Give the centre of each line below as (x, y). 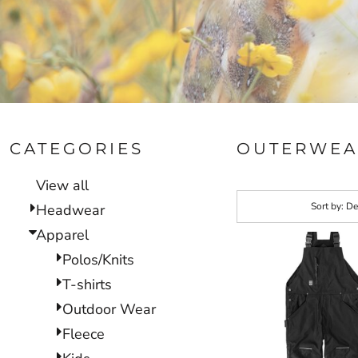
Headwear (70, 210)
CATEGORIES (77, 148)
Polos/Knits (98, 259)
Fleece (84, 334)
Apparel (62, 235)
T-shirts (87, 284)
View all (62, 185)
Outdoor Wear (109, 309)
